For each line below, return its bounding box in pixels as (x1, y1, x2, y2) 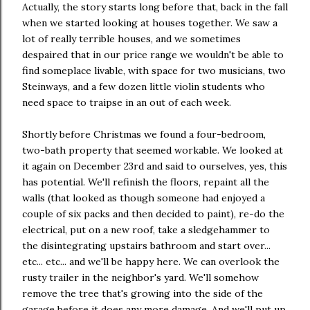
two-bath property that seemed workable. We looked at (22, 143, 283, 156)
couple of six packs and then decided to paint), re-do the (22, 207, 284, 220)
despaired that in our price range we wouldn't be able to (22, 48, 284, 61)
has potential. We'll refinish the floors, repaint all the (22, 175, 269, 188)
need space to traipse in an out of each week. (22, 95, 231, 109)
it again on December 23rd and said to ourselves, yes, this (22, 159, 287, 172)
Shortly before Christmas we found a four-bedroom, (22, 127, 266, 140)
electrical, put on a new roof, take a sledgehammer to (22, 223, 270, 236)
